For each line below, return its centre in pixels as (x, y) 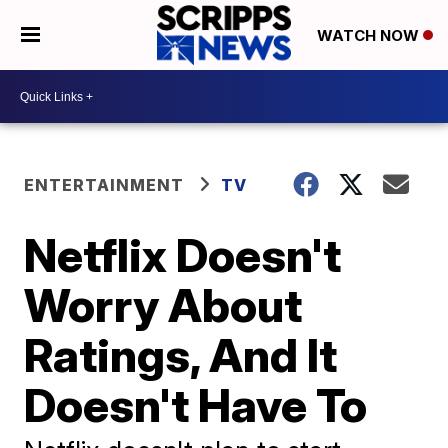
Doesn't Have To (196, 405)
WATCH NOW (369, 36)
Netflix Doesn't (183, 255)
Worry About (163, 305)
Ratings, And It (181, 355)
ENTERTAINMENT (104, 185)
